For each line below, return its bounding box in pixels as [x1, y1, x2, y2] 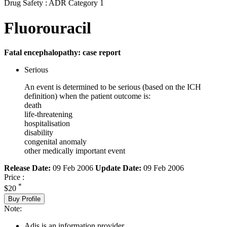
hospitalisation [24, 119, 70, 128]
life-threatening [24, 110, 72, 119]
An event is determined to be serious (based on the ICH [24, 83, 201, 92]
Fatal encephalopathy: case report [4, 48, 121, 57]
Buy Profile [8, 195, 41, 203]
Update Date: [95, 164, 141, 173]
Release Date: [4, 164, 51, 173]
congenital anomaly [24, 137, 87, 146]
